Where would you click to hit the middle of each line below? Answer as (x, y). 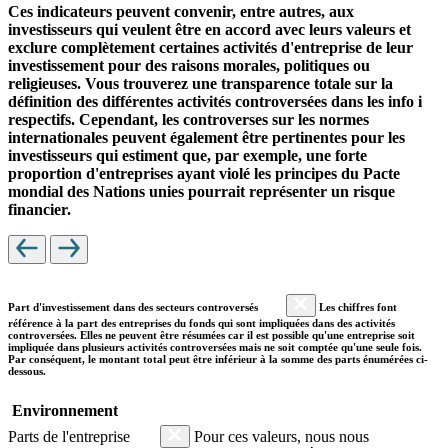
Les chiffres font (356, 306)
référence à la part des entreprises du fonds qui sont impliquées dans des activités (201, 322)
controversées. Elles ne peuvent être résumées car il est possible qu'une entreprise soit (211, 334)
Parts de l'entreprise (71, 436)
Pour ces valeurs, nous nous (279, 436)
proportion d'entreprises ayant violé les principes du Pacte (204, 173)
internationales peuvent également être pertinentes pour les (206, 137)
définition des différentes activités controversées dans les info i (215, 101)
